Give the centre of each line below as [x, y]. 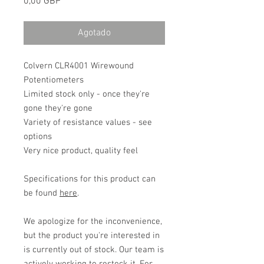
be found [42, 193]
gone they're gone [58, 108]
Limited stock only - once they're [87, 94]
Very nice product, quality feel [81, 151]
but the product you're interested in [92, 236]
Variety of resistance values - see [88, 123]
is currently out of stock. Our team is [94, 250]
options [38, 137]
